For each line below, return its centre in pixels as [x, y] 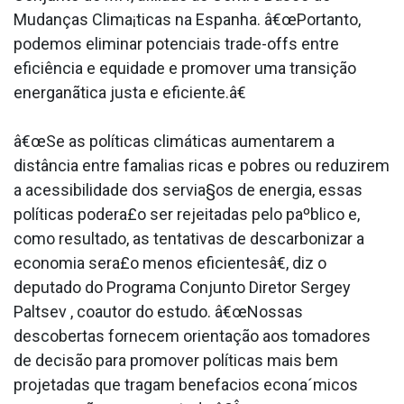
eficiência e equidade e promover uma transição [185, 69]
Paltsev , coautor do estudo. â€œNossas [158, 312]
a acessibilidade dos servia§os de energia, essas [188, 190]
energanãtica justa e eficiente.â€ [130, 93]
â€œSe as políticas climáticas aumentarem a [174, 142]
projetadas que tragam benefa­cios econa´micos [186, 385]
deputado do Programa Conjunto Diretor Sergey [182, 288]
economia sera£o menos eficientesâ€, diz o [170, 263]
